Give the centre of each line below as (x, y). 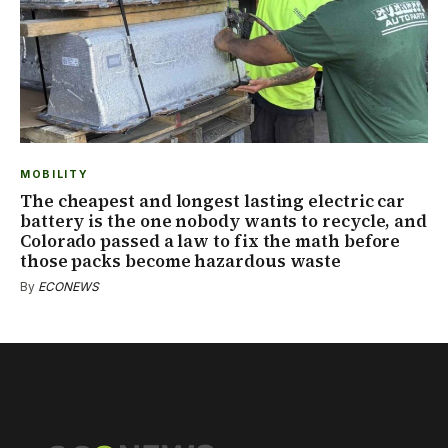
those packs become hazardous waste (181, 261)
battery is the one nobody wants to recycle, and (224, 221)
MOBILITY (54, 175)
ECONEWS (68, 287)
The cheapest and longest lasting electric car (213, 201)
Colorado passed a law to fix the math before (210, 241)
